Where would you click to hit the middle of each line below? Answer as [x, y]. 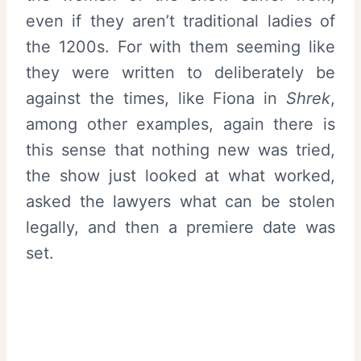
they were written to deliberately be [180, 72]
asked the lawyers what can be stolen [180, 201]
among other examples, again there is [180, 124]
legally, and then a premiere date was [180, 227]
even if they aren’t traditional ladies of [180, 21]
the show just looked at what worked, [180, 175]
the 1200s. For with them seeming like [180, 46]
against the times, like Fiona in [156, 98]
